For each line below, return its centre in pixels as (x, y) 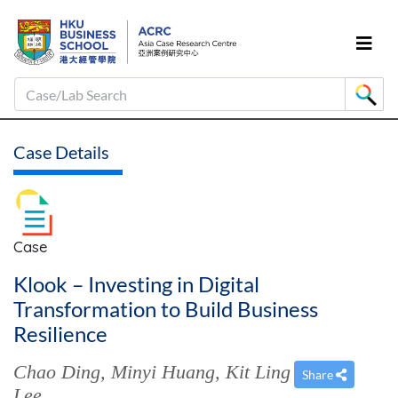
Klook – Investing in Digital (136, 284)
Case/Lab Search (64, 85)
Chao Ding (57, 372)
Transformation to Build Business (166, 309)
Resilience (60, 334)
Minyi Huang (163, 372)
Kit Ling (258, 372)
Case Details (61, 152)
